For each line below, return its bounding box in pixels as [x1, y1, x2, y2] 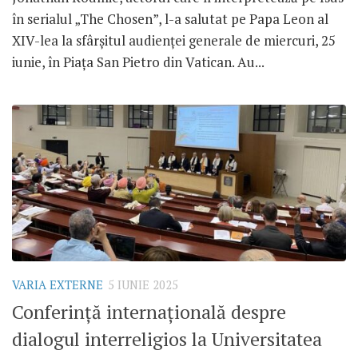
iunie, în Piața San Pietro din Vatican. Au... [12, 52, 265, 71]
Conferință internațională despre [12, 299, 286, 324]
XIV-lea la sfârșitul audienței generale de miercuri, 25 [12, 30, 336, 50]
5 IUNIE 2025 [108, 277, 178, 293]
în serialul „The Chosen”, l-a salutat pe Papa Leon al [12, 9, 328, 28]
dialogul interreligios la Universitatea [12, 326, 322, 352]
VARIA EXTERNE [12, 277, 103, 293]
